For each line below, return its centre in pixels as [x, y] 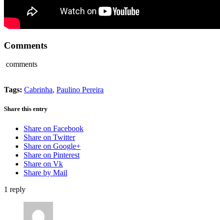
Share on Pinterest [52, 155]
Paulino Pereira [80, 90]
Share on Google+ [52, 146]
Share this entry [26, 109]
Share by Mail [45, 172]
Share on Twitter [49, 137]
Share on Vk [43, 164]
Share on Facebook [54, 128]
